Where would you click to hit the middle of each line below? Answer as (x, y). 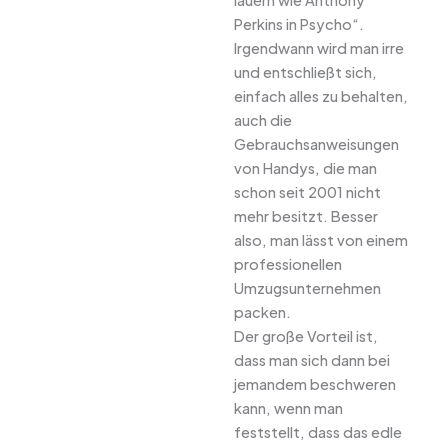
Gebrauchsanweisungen (316, 144)
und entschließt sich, (305, 72)
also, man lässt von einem (321, 240)
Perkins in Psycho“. (299, 24)
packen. (262, 312)
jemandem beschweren (315, 384)
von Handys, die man (305, 168)
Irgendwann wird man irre (319, 48)
